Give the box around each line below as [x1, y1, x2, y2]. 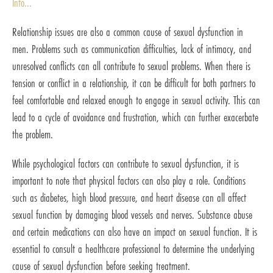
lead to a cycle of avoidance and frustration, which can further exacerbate [12, 109, 258, 126]
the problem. [12, 126, 53, 143]
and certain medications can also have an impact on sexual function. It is [12, 224, 257, 240]
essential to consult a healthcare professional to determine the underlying [12, 241, 255, 257]
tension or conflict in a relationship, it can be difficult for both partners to [12, 75, 255, 91]
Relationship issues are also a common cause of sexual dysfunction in [12, 24, 243, 40]
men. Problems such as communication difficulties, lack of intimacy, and [12, 41, 251, 57]
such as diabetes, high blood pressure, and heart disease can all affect [12, 190, 246, 206]
